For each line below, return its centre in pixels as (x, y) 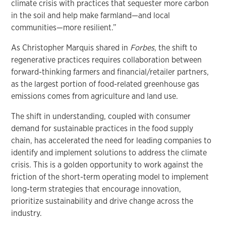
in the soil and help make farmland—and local (91, 15)
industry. (27, 213)
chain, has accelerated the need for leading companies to (111, 140)
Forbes (143, 47)
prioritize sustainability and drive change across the (102, 201)
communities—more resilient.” (64, 27)
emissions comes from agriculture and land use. (95, 96)
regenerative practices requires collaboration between (107, 60)
